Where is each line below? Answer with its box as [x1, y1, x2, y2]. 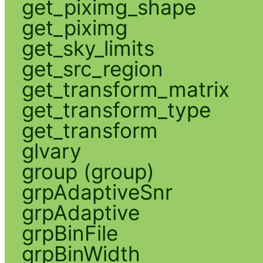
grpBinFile [21, 220, 118, 245]
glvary [21, 138, 82, 163]
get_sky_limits [21, 35, 154, 60]
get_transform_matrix [21, 76, 230, 102]
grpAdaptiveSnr [21, 179, 173, 204]
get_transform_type [21, 97, 211, 122]
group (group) [21, 159, 154, 184]
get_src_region [21, 56, 163, 81]
